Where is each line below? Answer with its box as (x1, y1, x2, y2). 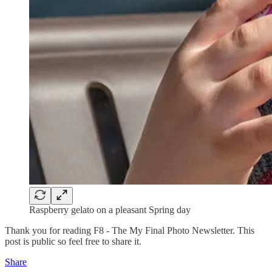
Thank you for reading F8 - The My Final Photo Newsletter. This (5, 225, 254, 236)
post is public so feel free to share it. (5, 236, 141, 246)
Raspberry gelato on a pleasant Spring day (29, 204, 191, 215)
